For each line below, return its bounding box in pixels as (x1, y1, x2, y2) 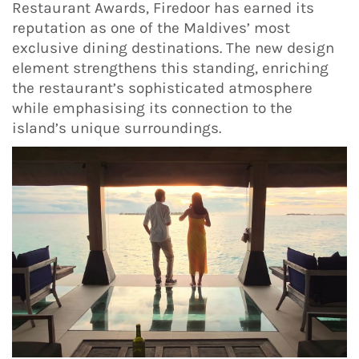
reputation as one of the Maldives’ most (12, 19, 290, 38)
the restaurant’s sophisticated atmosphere (12, 79, 313, 98)
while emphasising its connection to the (12, 99, 292, 118)
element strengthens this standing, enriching (12, 59, 329, 78)
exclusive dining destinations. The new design (12, 39, 334, 58)
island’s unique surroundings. (12, 119, 221, 138)
